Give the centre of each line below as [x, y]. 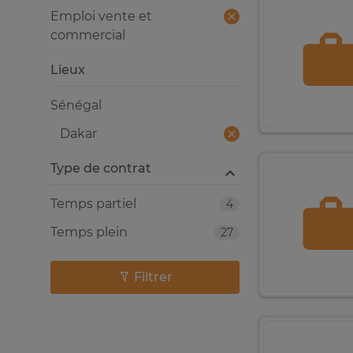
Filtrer [153, 277]
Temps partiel [93, 204]
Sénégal [76, 105]
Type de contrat [101, 168]
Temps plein [89, 232]
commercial [88, 35]
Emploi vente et [101, 16]
